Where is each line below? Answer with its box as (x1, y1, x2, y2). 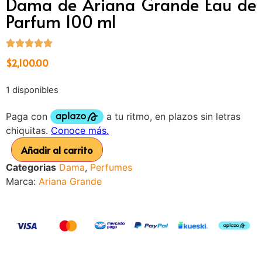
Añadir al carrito (21, 143, 93, 156)
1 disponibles (6, 85, 58, 96)
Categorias (6, 161, 56, 173)
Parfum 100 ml (6, 9, 116, 33)
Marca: (6, 175, 39, 187)
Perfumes (90, 161, 132, 173)
